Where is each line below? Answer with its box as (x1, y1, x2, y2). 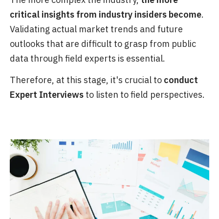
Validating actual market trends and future (10, 23, 183, 35)
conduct (164, 74, 198, 86)
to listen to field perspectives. (84, 89, 205, 101)
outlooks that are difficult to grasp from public (10, 38, 196, 50)
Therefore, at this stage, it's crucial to (10, 74, 164, 86)
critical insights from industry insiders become (10, 9, 201, 21)
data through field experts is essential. (10, 53, 165, 65)
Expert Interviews (10, 89, 84, 101)
